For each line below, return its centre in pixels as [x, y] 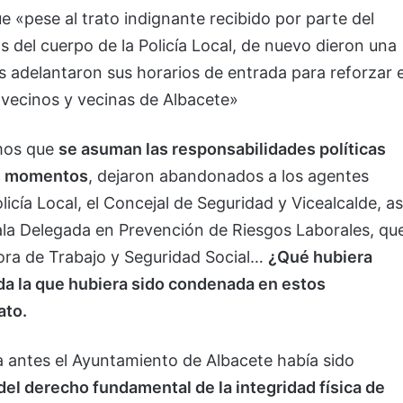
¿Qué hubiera [320, 256]
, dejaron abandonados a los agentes [228, 175]
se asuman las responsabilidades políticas [222, 148]
